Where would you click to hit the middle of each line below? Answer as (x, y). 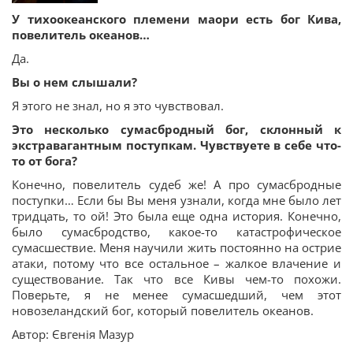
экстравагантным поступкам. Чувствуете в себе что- (176, 145)
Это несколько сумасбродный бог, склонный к (176, 130)
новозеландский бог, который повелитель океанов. (163, 311)
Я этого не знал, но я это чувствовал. (118, 106)
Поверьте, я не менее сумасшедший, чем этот (176, 295)
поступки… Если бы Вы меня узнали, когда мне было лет (176, 201)
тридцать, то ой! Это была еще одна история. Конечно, (176, 216)
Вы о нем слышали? (74, 82)
